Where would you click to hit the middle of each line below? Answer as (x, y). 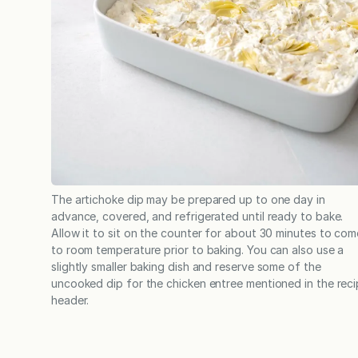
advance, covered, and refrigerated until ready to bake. (197, 217)
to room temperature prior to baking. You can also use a (198, 250)
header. (72, 300)
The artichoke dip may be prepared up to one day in (188, 200)
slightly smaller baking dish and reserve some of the (186, 267)
